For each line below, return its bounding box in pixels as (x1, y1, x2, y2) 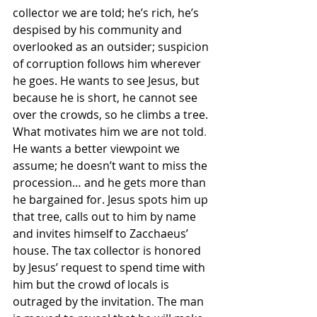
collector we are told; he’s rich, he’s (13, 4, 202, 21)
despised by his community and (13, 21, 185, 38)
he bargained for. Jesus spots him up (13, 191, 211, 207)
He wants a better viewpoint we (13, 140, 183, 156)
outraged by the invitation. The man (13, 293, 207, 309)
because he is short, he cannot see (13, 89, 200, 105)
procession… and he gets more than (13, 174, 209, 190)
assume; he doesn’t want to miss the (13, 157, 210, 173)
